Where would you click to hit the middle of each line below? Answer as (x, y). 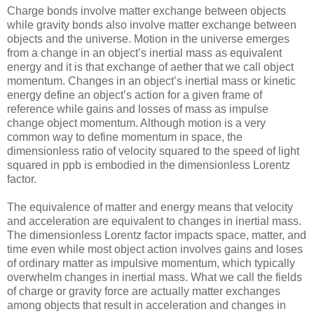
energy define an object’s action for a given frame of (135, 95)
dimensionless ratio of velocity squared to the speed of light (153, 151)
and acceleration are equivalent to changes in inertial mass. (154, 221)
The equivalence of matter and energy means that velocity (150, 207)
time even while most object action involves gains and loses (155, 250)
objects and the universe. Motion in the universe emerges (148, 39)
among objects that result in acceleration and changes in (146, 306)
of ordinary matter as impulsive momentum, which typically (151, 264)
